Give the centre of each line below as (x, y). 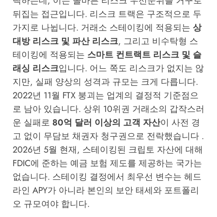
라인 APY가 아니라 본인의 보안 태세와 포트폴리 (106, 191)
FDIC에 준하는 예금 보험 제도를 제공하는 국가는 (107, 163)
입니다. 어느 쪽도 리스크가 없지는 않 (131, 69)
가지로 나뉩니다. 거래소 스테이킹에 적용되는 (102, 28)
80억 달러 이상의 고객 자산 (106, 123)
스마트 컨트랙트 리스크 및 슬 (144, 55)
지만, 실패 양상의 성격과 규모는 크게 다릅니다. (105, 82)
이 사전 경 (180, 123)
